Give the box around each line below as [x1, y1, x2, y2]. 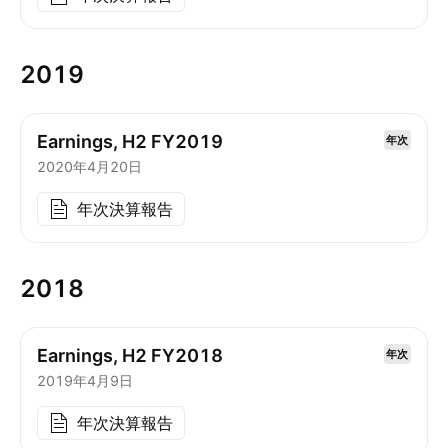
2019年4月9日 [37, 372, 133, 389]
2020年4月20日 [37, 158, 142, 175]
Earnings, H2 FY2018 [37, 345, 223, 366]
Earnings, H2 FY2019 [37, 131, 223, 152]
